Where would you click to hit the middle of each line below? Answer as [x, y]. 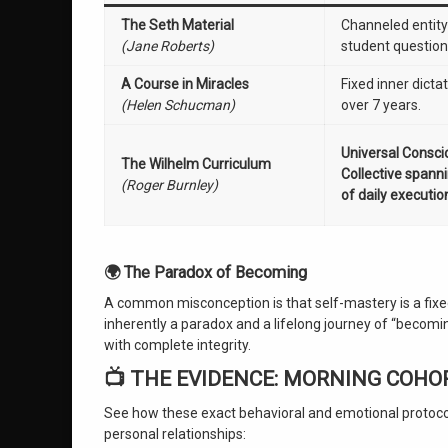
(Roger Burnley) [169, 185]
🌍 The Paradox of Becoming [205, 272]
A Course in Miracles [185, 84]
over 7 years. [381, 105]
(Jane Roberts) [167, 46]
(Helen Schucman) [178, 105]
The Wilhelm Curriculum [196, 164]
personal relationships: [175, 434]
